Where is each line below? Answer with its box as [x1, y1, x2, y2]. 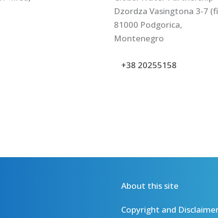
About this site [121, 180, 179, 192]
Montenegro [114, 33, 164, 44]
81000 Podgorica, [114, 19, 182, 31]
